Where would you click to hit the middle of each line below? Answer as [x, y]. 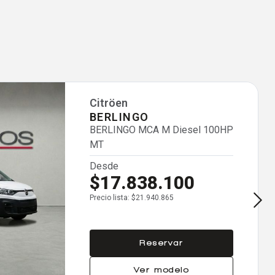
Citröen [109, 103]
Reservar [161, 243]
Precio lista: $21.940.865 [132, 198]
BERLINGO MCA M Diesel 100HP [161, 130]
